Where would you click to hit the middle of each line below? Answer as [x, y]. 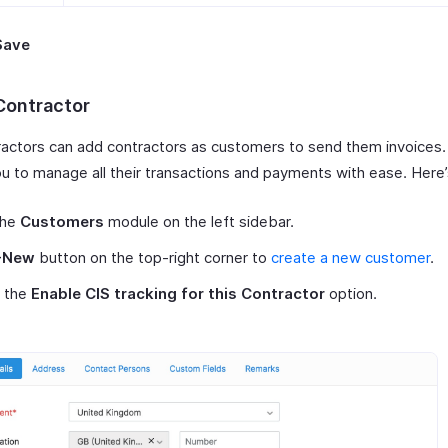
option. [351, 293]
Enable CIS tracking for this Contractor [178, 293]
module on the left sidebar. [199, 221]
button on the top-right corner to [153, 257]
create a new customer [350, 257]
